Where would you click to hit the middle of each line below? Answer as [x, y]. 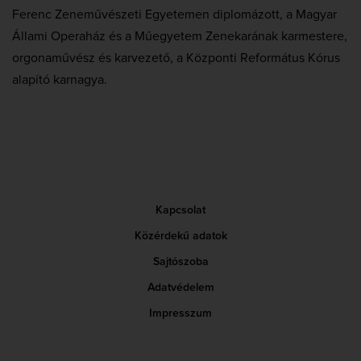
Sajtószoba [180, 262]
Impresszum [180, 314]
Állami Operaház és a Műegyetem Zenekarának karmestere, [180, 37]
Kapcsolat [180, 211]
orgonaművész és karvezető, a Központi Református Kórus [176, 58]
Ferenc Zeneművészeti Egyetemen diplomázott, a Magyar [174, 15]
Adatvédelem [180, 288]
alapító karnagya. [60, 80]
